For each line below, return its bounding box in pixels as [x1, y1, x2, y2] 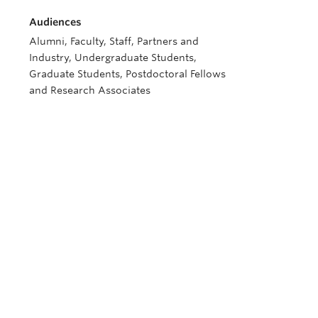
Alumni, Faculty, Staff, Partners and [29, 35, 199, 47]
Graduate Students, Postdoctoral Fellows [29, 68, 226, 79]
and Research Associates [29, 84, 150, 96]
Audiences [29, 16, 82, 28]
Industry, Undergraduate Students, [29, 52, 197, 63]
